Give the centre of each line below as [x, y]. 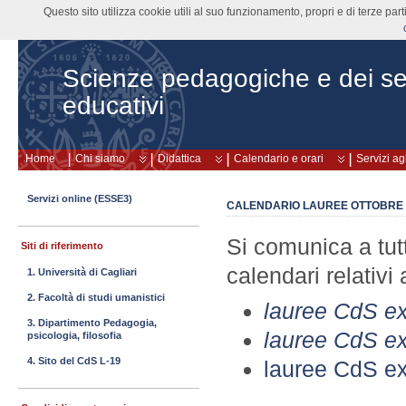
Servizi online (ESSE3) [80, 198]
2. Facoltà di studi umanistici [96, 297]
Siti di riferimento [62, 246]
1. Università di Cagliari [82, 272]
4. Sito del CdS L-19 [74, 361]
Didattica [179, 159]
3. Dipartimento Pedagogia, [92, 323]
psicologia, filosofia [74, 335]
